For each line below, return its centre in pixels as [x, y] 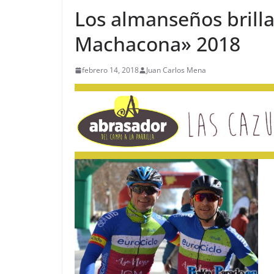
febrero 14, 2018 [110, 70]
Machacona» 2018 [157, 44]
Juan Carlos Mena [176, 70]
